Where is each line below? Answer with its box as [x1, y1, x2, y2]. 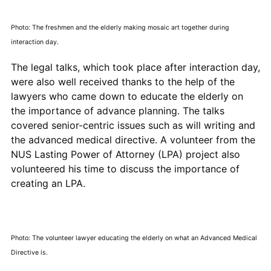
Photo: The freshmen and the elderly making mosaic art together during [10, 23, 229, 31]
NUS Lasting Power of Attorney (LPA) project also [10, 148, 240, 160]
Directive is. [10, 248, 48, 256]
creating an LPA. [10, 177, 88, 189]
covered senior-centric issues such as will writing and [10, 119, 255, 131]
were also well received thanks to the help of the [10, 75, 235, 88]
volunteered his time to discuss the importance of [10, 162, 240, 175]
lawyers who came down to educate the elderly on [10, 90, 243, 102]
